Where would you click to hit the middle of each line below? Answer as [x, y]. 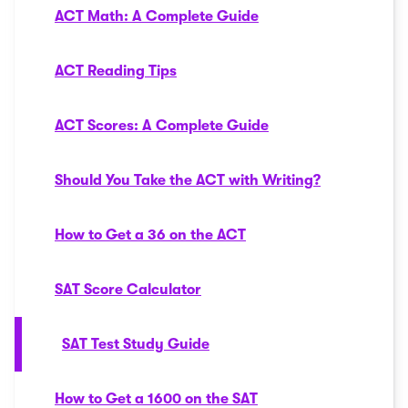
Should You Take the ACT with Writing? [188, 180]
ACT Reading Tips [116, 71]
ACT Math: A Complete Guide [157, 16]
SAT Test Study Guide [136, 344]
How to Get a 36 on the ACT [150, 235]
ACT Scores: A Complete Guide [162, 126]
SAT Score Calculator [128, 290]
